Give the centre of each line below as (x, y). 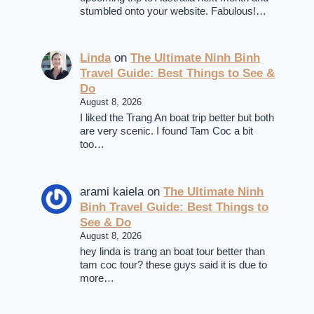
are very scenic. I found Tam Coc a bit (167, 131)
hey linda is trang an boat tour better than (173, 251)
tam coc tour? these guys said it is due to (174, 265)
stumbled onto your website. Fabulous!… (173, 11)
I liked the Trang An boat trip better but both (177, 118)
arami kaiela (112, 191)
